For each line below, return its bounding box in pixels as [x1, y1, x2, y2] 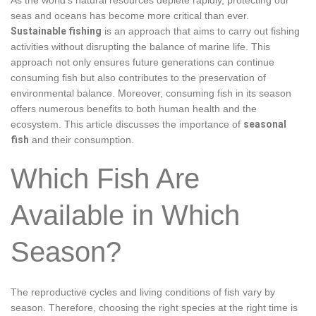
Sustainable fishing [11, 25, 102, 37]
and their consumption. [29, 133, 134, 145]
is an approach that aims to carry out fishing [102, 25, 300, 37]
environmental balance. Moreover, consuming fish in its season [11, 87, 291, 99]
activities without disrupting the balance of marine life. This [11, 40, 270, 52]
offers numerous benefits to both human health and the [11, 102, 257, 114]
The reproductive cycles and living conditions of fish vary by [11, 286, 275, 298]
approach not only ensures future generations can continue [11, 56, 274, 68]
